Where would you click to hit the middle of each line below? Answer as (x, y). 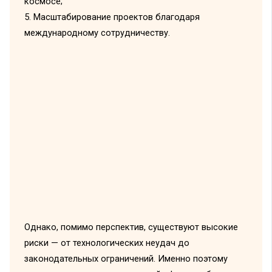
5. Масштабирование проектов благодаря (112, 17)
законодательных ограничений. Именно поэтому (126, 258)
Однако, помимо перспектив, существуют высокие (131, 227)
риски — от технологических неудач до (107, 243)
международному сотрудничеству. (97, 32)
